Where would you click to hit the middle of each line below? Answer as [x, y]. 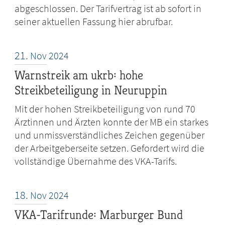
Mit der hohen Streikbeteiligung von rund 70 [105, 109]
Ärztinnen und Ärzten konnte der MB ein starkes [112, 122]
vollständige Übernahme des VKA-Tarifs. [96, 161]
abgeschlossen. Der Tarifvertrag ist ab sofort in [108, 9]
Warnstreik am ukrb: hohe [79, 75]
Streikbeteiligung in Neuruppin [91, 90]
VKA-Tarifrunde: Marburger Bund [99, 215]
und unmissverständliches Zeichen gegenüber [110, 135]
